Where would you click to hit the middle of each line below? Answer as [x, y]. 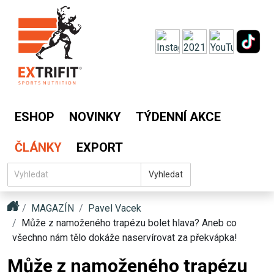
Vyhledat [166, 174]
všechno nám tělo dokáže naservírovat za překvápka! [125, 238]
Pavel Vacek [115, 208]
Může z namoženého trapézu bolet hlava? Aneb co [129, 223]
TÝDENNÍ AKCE [178, 117]
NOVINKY [95, 117]
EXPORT [100, 147]
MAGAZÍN [53, 208]
